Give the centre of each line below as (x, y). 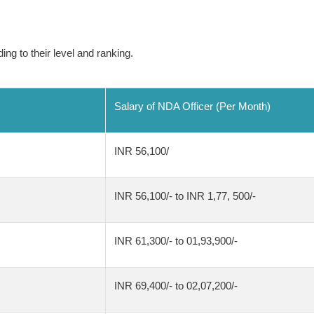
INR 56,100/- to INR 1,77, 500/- (185, 196)
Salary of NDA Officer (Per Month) (192, 106)
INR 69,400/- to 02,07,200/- (176, 286)
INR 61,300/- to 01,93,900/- (176, 241)
